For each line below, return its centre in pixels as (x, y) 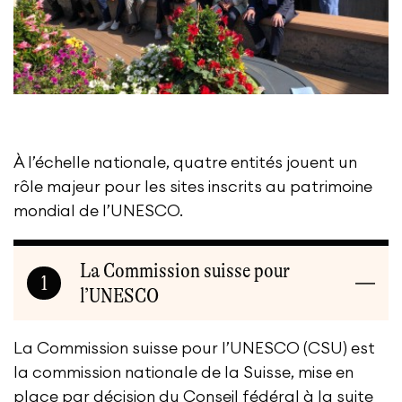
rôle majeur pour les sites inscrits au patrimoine (193, 187)
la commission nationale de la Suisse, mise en (184, 373)
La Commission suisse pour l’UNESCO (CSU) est (194, 349)
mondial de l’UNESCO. (98, 211)
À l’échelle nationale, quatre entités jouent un (185, 163)
